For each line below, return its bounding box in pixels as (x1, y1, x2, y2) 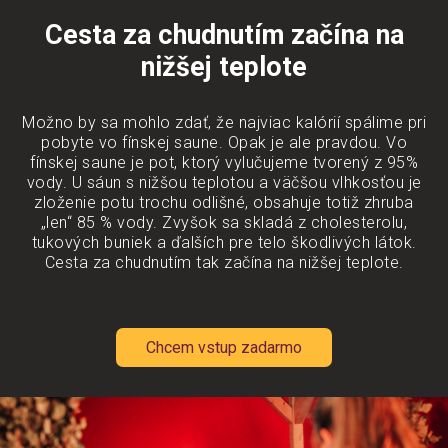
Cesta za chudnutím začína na (44, 18, 404, 51)
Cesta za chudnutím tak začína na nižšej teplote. (44, 252, 404, 272)
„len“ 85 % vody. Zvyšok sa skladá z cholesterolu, (40, 212, 408, 232)
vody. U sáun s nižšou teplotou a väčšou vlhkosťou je (26, 172, 422, 192)
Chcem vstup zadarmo (146, 337, 302, 357)
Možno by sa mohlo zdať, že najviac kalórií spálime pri (22, 112, 426, 132)
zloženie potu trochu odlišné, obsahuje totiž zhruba (34, 192, 414, 212)
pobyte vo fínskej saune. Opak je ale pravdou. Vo (41, 132, 407, 152)
